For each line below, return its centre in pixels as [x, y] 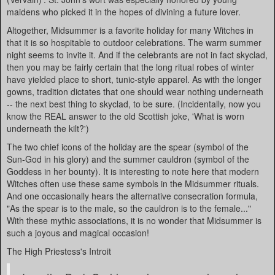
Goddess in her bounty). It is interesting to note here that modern [133, 171]
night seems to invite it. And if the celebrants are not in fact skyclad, [137, 55]
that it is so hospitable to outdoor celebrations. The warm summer [134, 42]
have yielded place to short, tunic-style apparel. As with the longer [134, 79]
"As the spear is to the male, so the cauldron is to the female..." [129, 208]
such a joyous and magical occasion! [78, 233]
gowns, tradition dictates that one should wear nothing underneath [135, 91]
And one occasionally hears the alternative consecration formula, [132, 196]
